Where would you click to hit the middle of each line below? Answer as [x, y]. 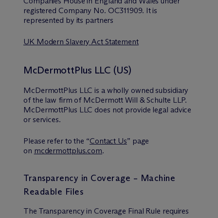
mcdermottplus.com [68, 151]
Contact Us [108, 141]
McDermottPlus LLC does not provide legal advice [108, 110]
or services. [42, 119]
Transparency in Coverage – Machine [99, 178]
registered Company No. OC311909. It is [91, 10]
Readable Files [53, 192]
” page [138, 141]
